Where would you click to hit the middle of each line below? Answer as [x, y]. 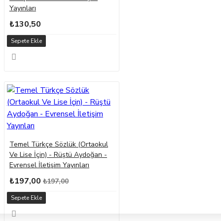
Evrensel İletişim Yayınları [49, 165]
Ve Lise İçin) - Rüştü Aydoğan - [58, 155]
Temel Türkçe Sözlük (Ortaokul [59, 145]
